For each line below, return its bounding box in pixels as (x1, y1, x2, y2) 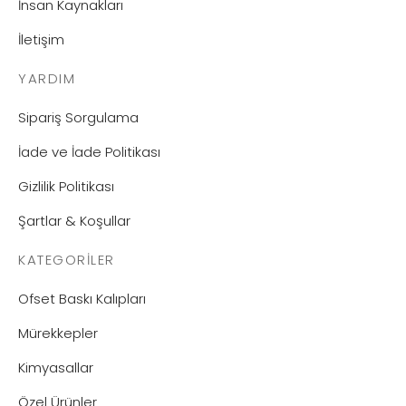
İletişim (18, 30, 64, 49)
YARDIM (18, 68, 75, 88)
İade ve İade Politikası (18, 142, 160, 161)
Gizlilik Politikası (18, 177, 114, 196)
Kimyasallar (18, 358, 93, 377)
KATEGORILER (18, 249, 115, 269)
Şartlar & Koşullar (18, 211, 130, 230)
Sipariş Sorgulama (18, 108, 139, 127)
